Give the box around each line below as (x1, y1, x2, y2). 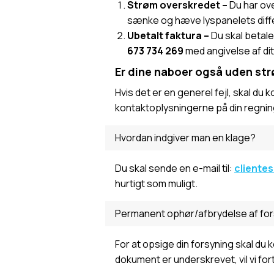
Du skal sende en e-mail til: (115, 161, 234, 175)
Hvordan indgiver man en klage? (115, 131, 256, 144)
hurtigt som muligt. (115, 177, 198, 190)
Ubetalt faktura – (127, 29, 211, 42)
